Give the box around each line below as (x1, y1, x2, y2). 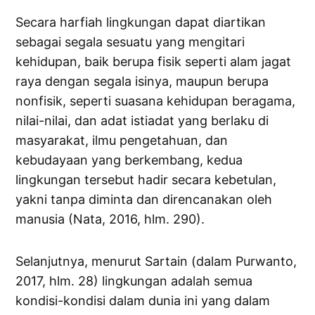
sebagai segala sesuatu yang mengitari (15, 34, 245, 50)
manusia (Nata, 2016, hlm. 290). (15, 212, 205, 227)
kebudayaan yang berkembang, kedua (15, 153, 243, 168)
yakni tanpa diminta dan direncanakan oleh (15, 192, 273, 207)
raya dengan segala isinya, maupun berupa (15, 74, 269, 89)
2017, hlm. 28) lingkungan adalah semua (15, 274, 253, 289)
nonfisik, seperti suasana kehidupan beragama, (15, 94, 296, 109)
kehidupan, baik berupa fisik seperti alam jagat (15, 54, 292, 70)
